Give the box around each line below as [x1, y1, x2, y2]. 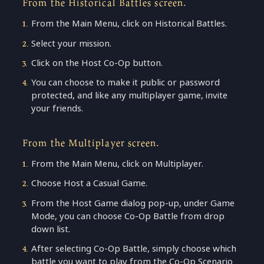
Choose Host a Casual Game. [31, 176, 148, 190]
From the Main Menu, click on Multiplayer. [31, 157, 204, 171]
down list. [31, 222, 71, 236]
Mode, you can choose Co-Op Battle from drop [31, 209, 225, 223]
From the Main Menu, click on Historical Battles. [31, 16, 227, 31]
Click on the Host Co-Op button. [31, 55, 163, 70]
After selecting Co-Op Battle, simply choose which [31, 241, 237, 255]
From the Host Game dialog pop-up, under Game [31, 196, 235, 210]
